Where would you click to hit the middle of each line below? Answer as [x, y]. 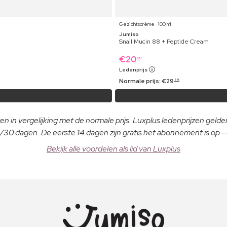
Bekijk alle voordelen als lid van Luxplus [113, 149]
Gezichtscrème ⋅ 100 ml [145, 24]
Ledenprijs [134, 70]
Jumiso [129, 34]
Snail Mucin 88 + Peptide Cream [164, 42]
